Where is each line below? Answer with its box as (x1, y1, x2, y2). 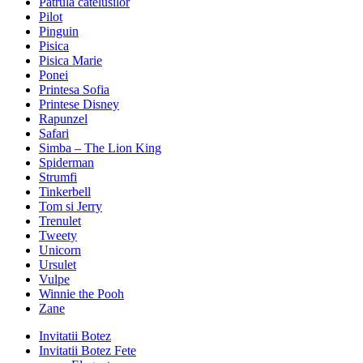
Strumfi (39, 170, 77, 185)
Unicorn (39, 243, 81, 258)
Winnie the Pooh (39, 287, 124, 301)
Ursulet (39, 258, 76, 272)
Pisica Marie (39, 53, 102, 68)
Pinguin (39, 24, 79, 39)
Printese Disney (39, 97, 119, 112)
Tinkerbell (39, 185, 91, 199)
